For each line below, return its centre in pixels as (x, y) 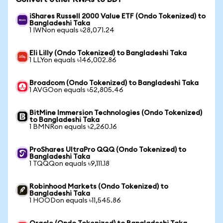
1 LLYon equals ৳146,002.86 (73, 60)
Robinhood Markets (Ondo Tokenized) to (99, 187)
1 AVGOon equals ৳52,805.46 (76, 90)
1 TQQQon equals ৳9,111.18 (69, 164)
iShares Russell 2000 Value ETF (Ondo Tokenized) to (117, 16)
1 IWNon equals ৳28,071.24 (72, 30)
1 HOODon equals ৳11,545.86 (75, 201)
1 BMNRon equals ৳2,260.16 (73, 127)
